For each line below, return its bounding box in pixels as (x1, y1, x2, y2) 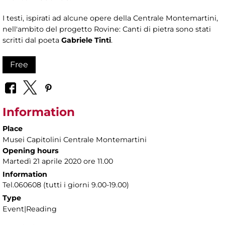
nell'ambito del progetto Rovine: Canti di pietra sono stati (3, 25, 211, 34)
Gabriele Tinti (61, 36, 111, 45)
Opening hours (3, 146, 59, 155)
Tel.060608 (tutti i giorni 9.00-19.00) (3, 180, 129, 189)
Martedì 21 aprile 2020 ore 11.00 (3, 156, 113, 166)
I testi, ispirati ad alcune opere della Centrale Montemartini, (3, 14, 218, 23)
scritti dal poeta (3, 36, 61, 45)
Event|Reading (3, 204, 57, 213)
